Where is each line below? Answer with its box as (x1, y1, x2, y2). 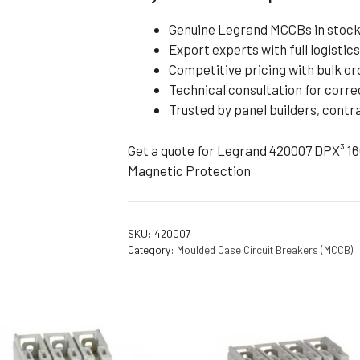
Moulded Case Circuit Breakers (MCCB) (177, 243, 354, 257)
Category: (128, 243, 178, 257)
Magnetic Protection (128, 162, 252, 178)
